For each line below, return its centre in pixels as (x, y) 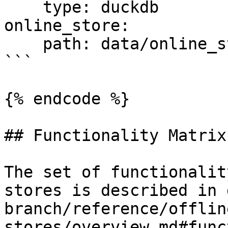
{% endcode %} (67, 99)
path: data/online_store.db (23, 44)
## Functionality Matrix (115, 135)
